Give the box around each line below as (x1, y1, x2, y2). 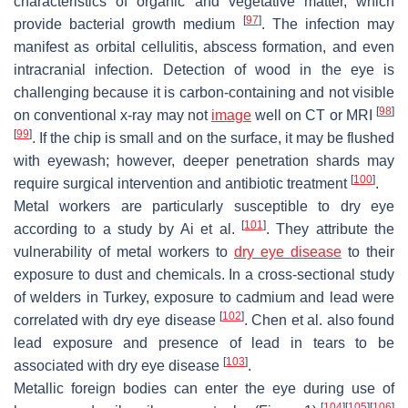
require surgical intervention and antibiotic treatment (14, 176, 351, 192)
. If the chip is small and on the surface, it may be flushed (32, 130, 394, 147)
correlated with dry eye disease (14, 312, 219, 329)
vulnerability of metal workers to (14, 244, 234, 260)
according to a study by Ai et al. (14, 221, 241, 238)
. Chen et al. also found (244, 312, 394, 329)
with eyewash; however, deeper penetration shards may (14, 153, 394, 169)
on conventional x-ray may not (14, 107, 211, 124)
